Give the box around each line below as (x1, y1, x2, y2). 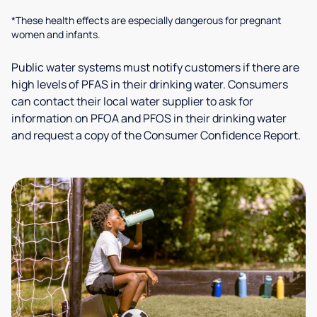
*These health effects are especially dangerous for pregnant (11, 13, 282, 27)
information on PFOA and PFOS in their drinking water (11, 110, 287, 126)
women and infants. (11, 28, 100, 41)
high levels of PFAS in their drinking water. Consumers (11, 76, 288, 92)
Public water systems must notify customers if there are (11, 59, 299, 75)
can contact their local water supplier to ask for (11, 93, 253, 109)
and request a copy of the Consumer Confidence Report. (11, 127, 301, 143)
